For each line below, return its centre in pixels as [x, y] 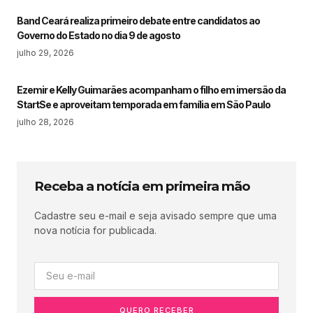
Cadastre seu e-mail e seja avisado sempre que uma [155, 216]
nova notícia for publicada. [95, 231]
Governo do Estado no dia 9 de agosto [99, 36]
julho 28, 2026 [45, 122]
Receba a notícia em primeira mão [142, 187]
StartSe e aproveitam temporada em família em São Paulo [144, 105]
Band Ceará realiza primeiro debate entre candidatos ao [138, 21]
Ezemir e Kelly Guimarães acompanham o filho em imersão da [151, 90]
